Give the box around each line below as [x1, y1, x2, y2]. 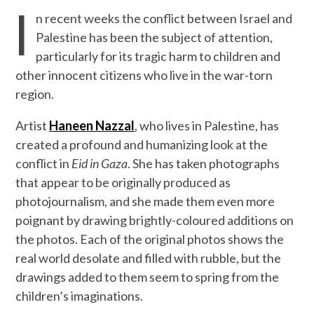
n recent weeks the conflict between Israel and [36, 10, 293, 26]
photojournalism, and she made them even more [15, 193, 275, 209]
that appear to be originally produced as [15, 174, 231, 190]
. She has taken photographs [128, 155, 280, 171]
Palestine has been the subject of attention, [36, 29, 273, 45]
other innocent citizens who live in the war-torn [15, 67, 273, 83]
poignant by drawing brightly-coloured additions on [15, 212, 294, 228]
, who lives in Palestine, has [135, 117, 280, 133]
